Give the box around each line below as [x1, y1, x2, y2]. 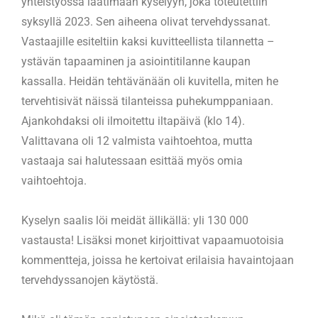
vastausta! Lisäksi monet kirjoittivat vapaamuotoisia [21, 234, 284, 248]
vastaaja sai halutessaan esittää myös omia [21, 154, 243, 168]
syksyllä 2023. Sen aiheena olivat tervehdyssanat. [21, 15, 270, 29]
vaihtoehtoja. [21, 174, 87, 188]
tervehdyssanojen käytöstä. [21, 273, 158, 287]
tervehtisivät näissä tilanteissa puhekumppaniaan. [21, 94, 273, 109]
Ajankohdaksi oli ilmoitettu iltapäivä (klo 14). [21, 114, 245, 128]
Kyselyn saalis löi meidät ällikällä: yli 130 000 [21, 214, 248, 228]
